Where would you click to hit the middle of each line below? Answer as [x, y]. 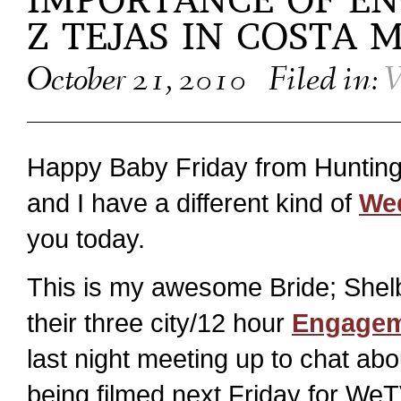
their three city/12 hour [159, 323]
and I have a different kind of [193, 203]
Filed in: [326, 83]
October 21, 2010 [140, 83]
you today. [86, 239]
